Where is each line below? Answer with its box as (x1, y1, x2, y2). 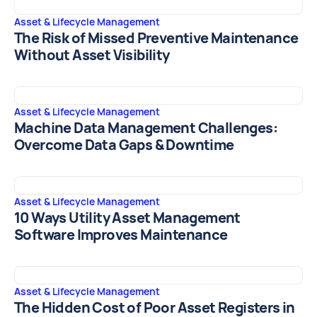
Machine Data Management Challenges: (14, 119, 277, 138)
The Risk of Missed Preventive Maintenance (14, 29, 299, 48)
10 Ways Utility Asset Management (14, 209, 241, 228)
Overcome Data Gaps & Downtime (14, 136, 234, 155)
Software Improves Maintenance (14, 226, 228, 245)
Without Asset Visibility (14, 46, 170, 65)
